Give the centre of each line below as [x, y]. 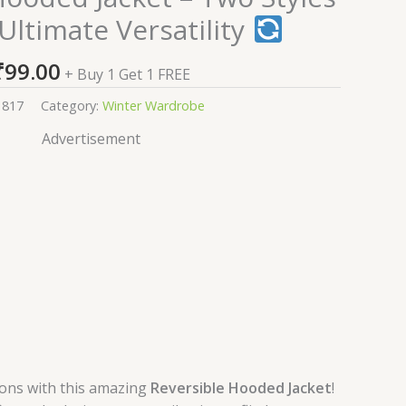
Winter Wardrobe [153, 105]
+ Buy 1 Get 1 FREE [127, 74]
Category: [71, 105]
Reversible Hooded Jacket [241, 387]
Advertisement [91, 138]
